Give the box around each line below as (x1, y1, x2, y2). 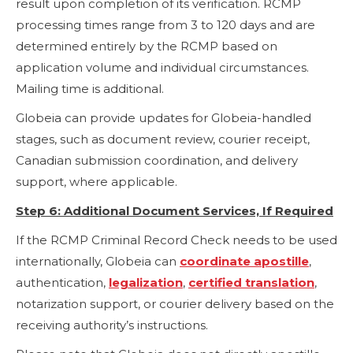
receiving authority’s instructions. (16, 317, 208, 333)
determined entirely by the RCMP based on (16, 38, 277, 54)
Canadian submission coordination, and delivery (16, 152, 298, 168)
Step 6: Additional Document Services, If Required (16, 203, 333, 218)
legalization (109, 274, 183, 290)
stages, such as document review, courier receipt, (16, 131, 310, 147)
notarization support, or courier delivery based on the (16, 295, 334, 311)
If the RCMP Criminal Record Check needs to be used (16, 232, 337, 247)
